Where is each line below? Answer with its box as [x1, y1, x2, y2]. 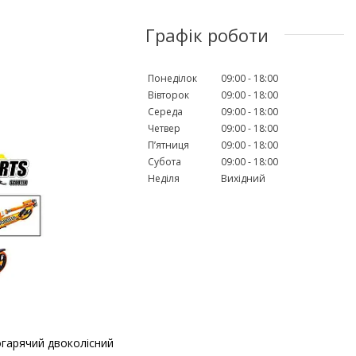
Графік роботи [145, 22, 269, 47]
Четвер [148, 121, 180, 135]
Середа [148, 104, 183, 118]
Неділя [148, 171, 180, 185]
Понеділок [148, 71, 197, 85]
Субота [148, 154, 181, 168]
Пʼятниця [148, 137, 189, 152]
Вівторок [148, 87, 189, 102]
